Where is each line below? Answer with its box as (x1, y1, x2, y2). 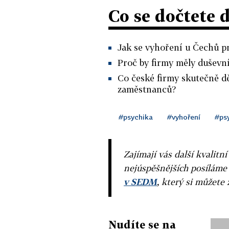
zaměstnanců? (118, 83, 176, 95)
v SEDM (124, 176, 157, 187)
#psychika (119, 112, 153, 121)
